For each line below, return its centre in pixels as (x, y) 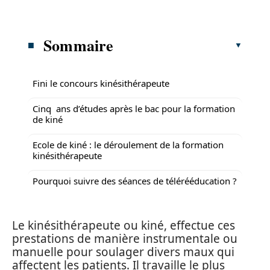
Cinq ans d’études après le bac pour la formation (134, 108)
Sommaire (79, 45)
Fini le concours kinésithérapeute (101, 83)
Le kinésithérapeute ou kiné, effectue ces (124, 225)
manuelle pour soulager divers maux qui (123, 252)
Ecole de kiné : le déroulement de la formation (128, 144)
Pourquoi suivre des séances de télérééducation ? (135, 181)
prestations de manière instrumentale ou (125, 239)
